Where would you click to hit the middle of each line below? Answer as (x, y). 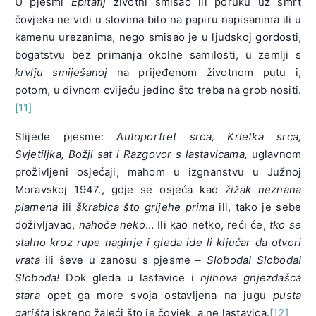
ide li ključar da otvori (244, 243)
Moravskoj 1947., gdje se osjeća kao (120, 190)
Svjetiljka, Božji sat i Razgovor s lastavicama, (131, 154)
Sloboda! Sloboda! (254, 260)
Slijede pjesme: (66, 137)
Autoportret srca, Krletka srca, (209, 137)
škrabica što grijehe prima (145, 207)
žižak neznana (263, 190)
